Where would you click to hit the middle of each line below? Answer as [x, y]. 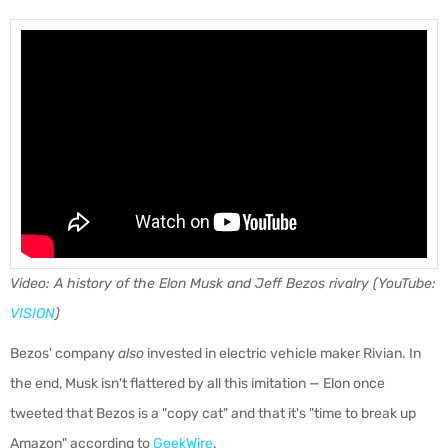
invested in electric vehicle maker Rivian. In [282, 353]
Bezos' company [64, 353]
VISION [32, 313]
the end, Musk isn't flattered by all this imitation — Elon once [197, 383]
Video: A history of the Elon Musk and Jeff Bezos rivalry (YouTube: [223, 283]
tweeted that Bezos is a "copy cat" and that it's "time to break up [213, 413]
